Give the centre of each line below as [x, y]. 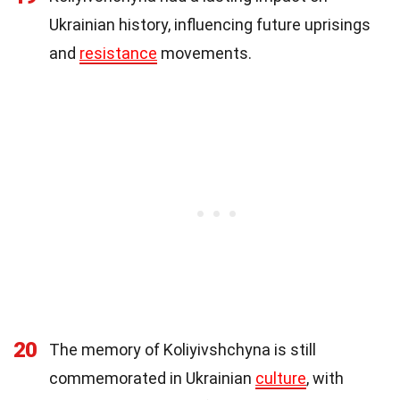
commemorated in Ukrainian [152, 378]
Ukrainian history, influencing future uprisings [210, 24]
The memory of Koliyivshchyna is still [183, 349]
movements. [204, 53]
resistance [118, 53]
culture [281, 378]
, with [325, 378]
